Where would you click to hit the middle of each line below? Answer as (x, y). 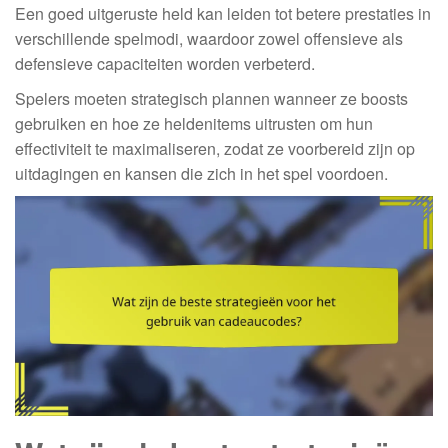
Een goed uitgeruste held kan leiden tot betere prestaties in (223, 14)
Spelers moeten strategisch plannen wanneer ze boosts (211, 99)
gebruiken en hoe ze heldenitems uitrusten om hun (194, 124)
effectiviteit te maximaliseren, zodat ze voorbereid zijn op (215, 149)
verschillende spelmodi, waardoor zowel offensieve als (209, 39)
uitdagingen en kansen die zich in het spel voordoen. (201, 174)
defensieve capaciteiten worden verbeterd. (165, 64)
